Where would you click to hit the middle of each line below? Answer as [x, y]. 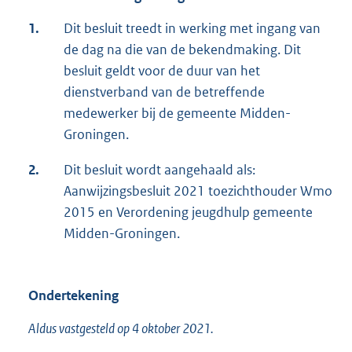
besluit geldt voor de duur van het [162, 71]
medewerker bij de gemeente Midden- [177, 114]
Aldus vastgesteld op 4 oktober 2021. [121, 329]
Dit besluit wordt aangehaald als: [159, 170]
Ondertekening [73, 296]
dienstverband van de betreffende [164, 92]
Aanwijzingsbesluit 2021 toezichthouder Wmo [198, 191]
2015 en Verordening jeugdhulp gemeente [188, 213]
